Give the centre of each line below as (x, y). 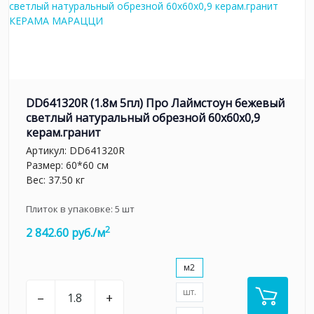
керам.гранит (63, 133)
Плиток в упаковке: (70, 209)
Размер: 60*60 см (67, 165)
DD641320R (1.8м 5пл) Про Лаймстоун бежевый (155, 103)
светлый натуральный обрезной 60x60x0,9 (143, 118)
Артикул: (48, 150)
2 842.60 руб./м (66, 232)
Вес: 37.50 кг (55, 179)
